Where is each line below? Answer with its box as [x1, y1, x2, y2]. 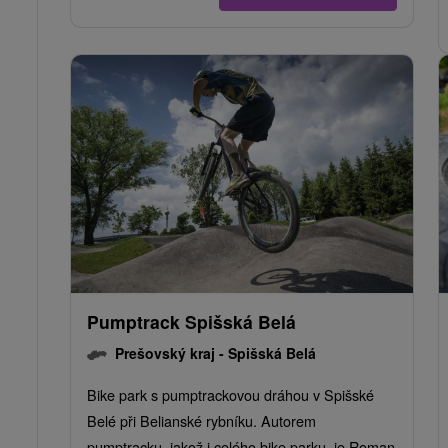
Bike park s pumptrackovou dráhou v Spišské [87, 384, 374, 406]
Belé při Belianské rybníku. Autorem [87, 410, 316, 432]
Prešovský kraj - [115, 343, 228, 364]
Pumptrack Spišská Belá [87, 309, 296, 335]
